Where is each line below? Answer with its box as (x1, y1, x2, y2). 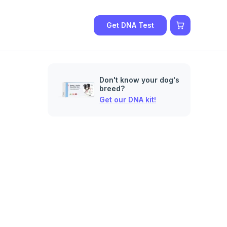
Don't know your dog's (99, 75, 179, 84)
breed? (99, 84, 125, 93)
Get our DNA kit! (99, 95, 156, 104)
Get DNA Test (106, 21, 154, 29)
